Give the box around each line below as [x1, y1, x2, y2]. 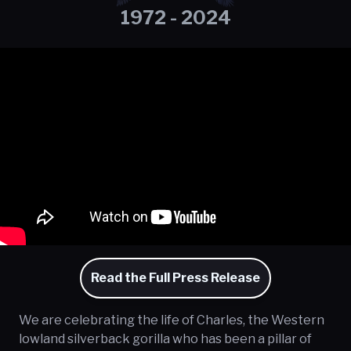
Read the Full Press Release [91, 270, 260, 285]
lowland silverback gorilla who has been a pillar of [19, 331, 312, 346]
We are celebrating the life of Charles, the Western [19, 312, 324, 327]
